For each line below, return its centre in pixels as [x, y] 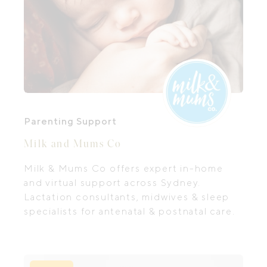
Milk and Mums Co [73, 144]
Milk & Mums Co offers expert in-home [124, 168]
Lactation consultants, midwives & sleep [127, 197]
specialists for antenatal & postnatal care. [130, 211]
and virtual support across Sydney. [113, 183]
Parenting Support [70, 121]
